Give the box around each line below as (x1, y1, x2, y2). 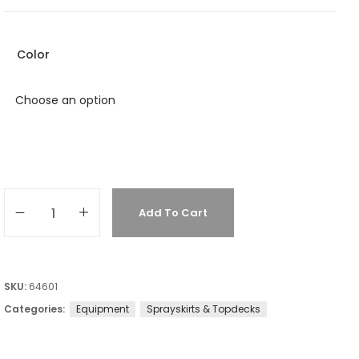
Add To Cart (139, 205, 208, 221)
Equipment (76, 301, 129, 316)
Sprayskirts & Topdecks (147, 301, 260, 316)
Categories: (4, 301, 67, 316)
